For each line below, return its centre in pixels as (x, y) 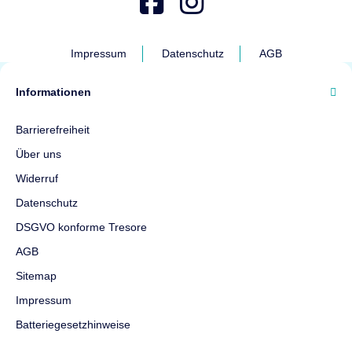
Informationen (53, 92)
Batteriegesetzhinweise (73, 325)
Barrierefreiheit (53, 130)
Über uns (38, 154)
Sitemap (36, 276)
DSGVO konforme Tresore (81, 227)
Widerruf (37, 179)
